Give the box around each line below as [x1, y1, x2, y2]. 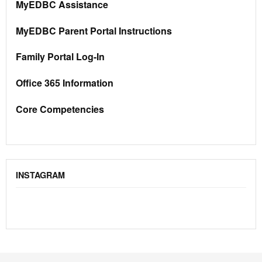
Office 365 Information [16, 76, 113, 90]
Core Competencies [16, 102, 104, 116]
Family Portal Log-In [16, 50, 105, 64]
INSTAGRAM [16, 168, 65, 181]
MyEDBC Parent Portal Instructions [16, 23, 172, 37]
